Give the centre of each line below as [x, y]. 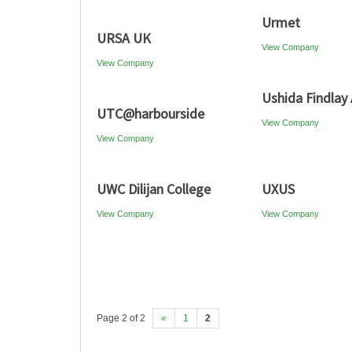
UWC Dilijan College [154, 189]
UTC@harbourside [150, 114]
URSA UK [124, 38]
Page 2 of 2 [121, 318]
